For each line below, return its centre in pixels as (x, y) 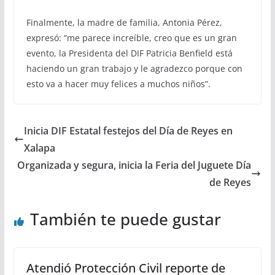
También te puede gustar (125, 219)
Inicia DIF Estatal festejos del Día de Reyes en (128, 131)
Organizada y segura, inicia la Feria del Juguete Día (134, 165)
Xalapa (39, 148)
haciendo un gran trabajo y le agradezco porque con (134, 68)
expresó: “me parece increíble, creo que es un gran (131, 38)
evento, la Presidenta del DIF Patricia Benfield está (129, 53)
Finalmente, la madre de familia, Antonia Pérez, (124, 22)
